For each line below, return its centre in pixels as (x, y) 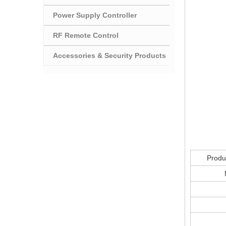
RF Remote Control (86, 35)
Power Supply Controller (95, 15)
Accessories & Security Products (109, 55)
